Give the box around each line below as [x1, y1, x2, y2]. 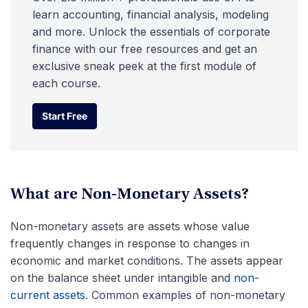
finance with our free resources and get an [32, 42, 257, 56]
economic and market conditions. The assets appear [10, 254, 283, 267]
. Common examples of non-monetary [85, 288, 285, 302]
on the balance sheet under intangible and [10, 271, 234, 285]
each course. [32, 76, 100, 90]
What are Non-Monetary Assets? [10, 187, 249, 203]
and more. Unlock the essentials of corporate [32, 25, 270, 38]
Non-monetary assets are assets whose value [10, 219, 250, 233]
